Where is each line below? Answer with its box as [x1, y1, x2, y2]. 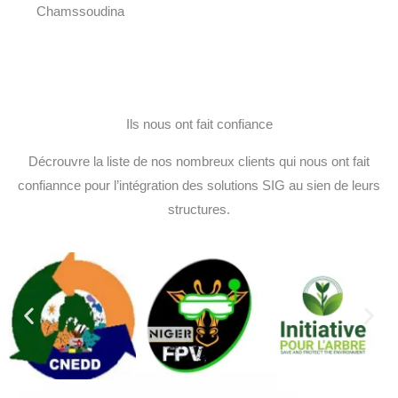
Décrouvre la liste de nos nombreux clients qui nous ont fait [28, 154, 370, 169]
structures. [168, 202, 230, 217]
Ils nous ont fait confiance [125, 116, 273, 131]
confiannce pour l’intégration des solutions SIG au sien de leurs [18, 178, 380, 193]
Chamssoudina [36, 4, 125, 19]
